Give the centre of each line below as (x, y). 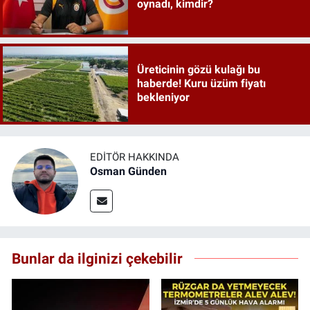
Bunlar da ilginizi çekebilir (97, 258)
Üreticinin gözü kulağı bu (198, 70)
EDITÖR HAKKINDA (135, 157)
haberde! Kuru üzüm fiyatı (201, 84)
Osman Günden (128, 172)
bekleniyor (163, 98)
